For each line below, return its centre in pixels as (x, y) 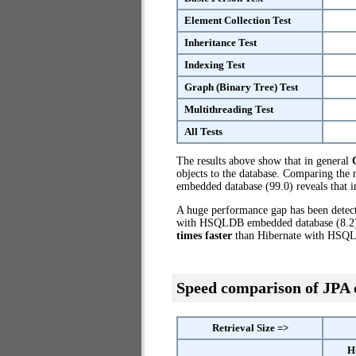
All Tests (203, 132)
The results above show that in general (264, 161)
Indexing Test (215, 65)
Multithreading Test (229, 109)
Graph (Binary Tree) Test (241, 87)
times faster (204, 236)
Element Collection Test (238, 20)
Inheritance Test (221, 43)
